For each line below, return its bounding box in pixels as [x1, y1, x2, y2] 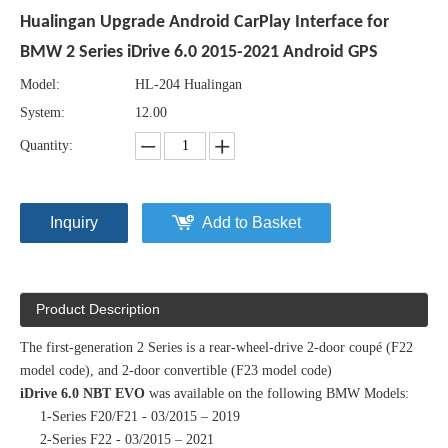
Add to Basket [202, 214, 301, 232]
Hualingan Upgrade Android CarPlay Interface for [20, 13, 389, 33]
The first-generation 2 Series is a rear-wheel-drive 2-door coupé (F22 [20, 340, 413, 356]
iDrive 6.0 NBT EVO [20, 386, 145, 402]
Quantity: [20, 138, 73, 154]
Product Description [36, 301, 160, 318]
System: [20, 105, 65, 121]
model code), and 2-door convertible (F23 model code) [20, 363, 332, 379]
